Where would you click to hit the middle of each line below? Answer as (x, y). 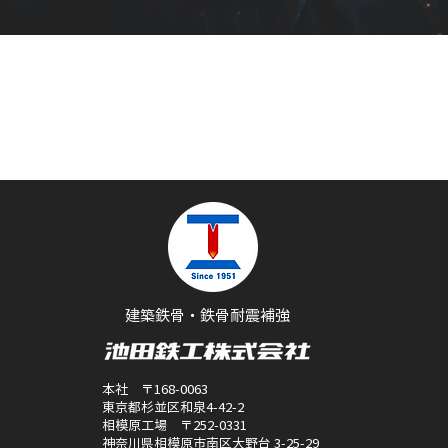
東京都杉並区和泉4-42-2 (173, 406)
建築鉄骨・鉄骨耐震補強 (207, 314)
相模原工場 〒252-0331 (174, 424)
